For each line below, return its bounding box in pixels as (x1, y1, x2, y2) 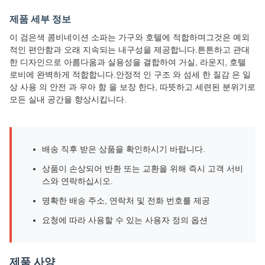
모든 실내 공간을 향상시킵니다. (9, 95, 127, 104)
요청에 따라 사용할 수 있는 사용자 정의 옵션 (42, 215, 208, 225)
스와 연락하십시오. (42, 176, 113, 186)
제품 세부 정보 (9, 14, 71, 24)
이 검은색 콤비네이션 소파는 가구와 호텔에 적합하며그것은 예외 (9, 33, 250, 42)
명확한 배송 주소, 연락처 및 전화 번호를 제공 (42, 196, 210, 205)
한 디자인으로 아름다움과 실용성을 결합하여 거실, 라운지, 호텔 (9, 57, 246, 67)
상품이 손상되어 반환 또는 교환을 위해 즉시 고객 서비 (42, 164, 243, 173)
